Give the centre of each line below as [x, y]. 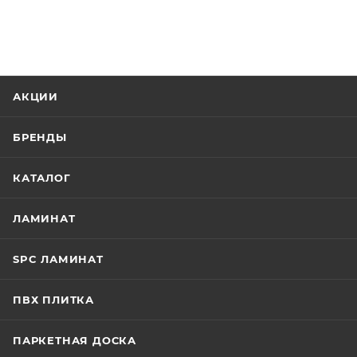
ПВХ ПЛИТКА [53, 300]
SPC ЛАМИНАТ [58, 259]
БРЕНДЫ [40, 137]
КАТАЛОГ [42, 178]
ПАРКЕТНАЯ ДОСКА [75, 340]
